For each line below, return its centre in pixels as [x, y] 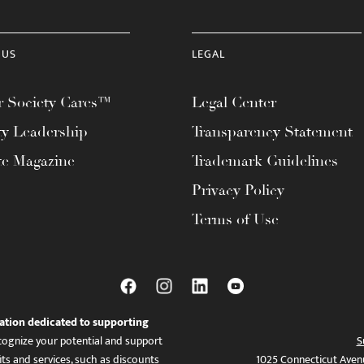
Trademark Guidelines [265, 161]
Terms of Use [235, 219]
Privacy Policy [238, 190]
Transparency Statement [272, 132]
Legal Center [234, 102]
